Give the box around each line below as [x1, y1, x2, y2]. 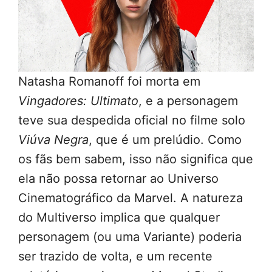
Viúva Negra [18, 132, 89, 148]
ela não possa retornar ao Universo [18, 171, 219, 186]
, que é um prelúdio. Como [89, 132, 242, 148]
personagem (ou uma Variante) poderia [18, 229, 242, 245]
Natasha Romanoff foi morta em [18, 74, 200, 89]
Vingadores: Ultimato [18, 93, 138, 109]
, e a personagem [138, 93, 238, 109]
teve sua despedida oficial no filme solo [18, 113, 245, 128]
